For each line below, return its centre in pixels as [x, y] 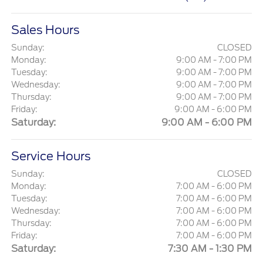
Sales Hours [45, 30]
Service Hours [51, 156]
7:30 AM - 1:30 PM [210, 249]
